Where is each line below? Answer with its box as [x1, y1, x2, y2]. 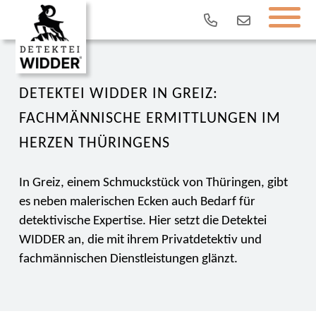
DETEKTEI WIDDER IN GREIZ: [18, 86, 218, 102]
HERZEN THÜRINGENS [18, 135, 170, 152]
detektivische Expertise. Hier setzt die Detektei [18, 214, 267, 228]
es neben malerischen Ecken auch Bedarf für [18, 195, 255, 209]
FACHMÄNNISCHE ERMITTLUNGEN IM [18, 111, 281, 127]
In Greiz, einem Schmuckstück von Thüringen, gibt [18, 176, 288, 190]
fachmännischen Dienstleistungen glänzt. [18, 253, 238, 266]
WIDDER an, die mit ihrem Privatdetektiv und [18, 233, 262, 247]
